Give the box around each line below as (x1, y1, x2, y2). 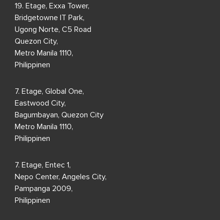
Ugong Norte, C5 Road (15, 25, 91, 33)
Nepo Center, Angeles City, (15, 172, 107, 181)
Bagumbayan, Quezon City (15, 110, 104, 119)
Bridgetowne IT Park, (15, 13, 84, 22)
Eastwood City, (15, 99, 66, 107)
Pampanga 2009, (15, 184, 73, 192)
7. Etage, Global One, (15, 87, 84, 95)
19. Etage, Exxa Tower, (15, 1, 89, 10)
